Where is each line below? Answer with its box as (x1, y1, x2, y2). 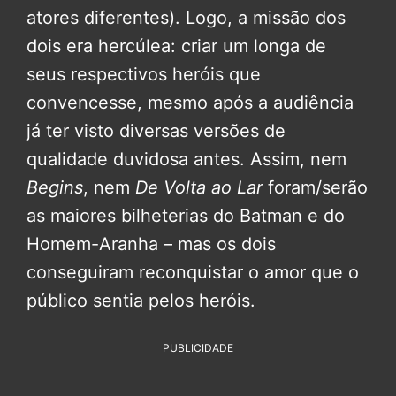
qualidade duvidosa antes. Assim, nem (27, 148, 346, 171)
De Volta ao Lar (135, 177, 268, 199)
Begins (27, 177, 83, 199)
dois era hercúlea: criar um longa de (27, 35, 326, 57)
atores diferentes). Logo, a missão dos (27, 7, 346, 29)
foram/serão (268, 177, 368, 199)
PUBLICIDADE (163, 341, 233, 355)
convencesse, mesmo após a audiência (27, 92, 354, 114)
